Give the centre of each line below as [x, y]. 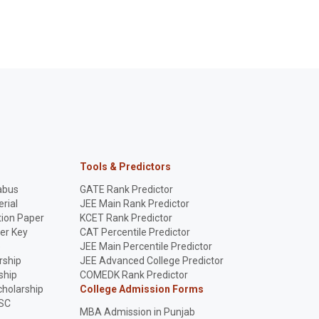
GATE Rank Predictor [126, 189]
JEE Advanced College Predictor [152, 261]
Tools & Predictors [125, 167]
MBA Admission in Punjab [137, 312]
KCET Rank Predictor [126, 218]
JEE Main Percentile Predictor [146, 246]
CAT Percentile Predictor [135, 232]
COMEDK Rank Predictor [134, 275]
